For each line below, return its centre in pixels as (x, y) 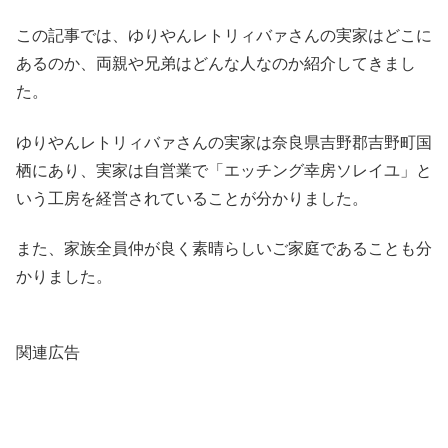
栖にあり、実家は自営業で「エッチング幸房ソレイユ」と (224, 170)
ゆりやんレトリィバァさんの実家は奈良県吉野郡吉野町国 (224, 142)
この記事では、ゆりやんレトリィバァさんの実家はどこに (224, 36)
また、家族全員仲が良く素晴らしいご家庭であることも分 (224, 249)
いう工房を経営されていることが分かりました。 (192, 198)
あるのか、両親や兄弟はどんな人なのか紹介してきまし (216, 64)
